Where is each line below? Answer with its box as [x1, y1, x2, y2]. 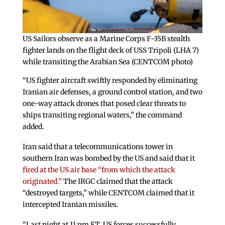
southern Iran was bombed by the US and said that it [22, 154, 195, 163]
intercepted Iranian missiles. [22, 200, 119, 209]
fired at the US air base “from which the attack [22, 165, 175, 175]
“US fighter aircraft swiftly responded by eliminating [22, 76, 197, 85]
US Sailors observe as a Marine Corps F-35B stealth [22, 34, 190, 44]
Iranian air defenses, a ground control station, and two [22, 87, 202, 97]
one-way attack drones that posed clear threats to [22, 99, 186, 108]
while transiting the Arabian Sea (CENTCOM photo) [22, 57, 193, 67]
